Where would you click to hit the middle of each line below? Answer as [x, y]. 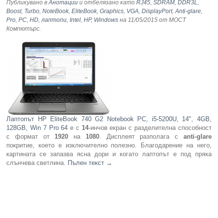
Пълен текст [87, 163]
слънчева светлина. [37, 163]
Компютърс [23, 29]
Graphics [112, 11]
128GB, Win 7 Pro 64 [38, 128]
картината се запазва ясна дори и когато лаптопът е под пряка [109, 154]
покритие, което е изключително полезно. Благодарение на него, [109, 145]
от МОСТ [172, 20]
